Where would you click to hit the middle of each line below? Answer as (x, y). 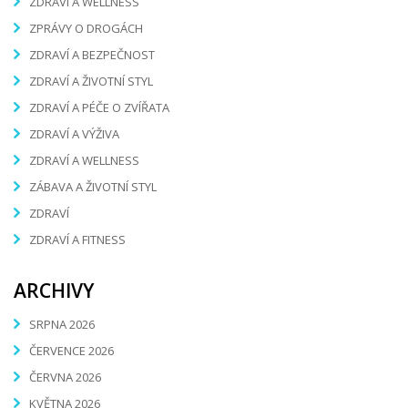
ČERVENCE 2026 (71, 350)
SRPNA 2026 (62, 324)
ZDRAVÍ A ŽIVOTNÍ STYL (91, 82)
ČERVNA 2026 (65, 377)
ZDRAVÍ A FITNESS (77, 240)
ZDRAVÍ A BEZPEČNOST (92, 55)
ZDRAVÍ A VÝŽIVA (74, 134)
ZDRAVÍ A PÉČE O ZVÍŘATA (99, 108)
